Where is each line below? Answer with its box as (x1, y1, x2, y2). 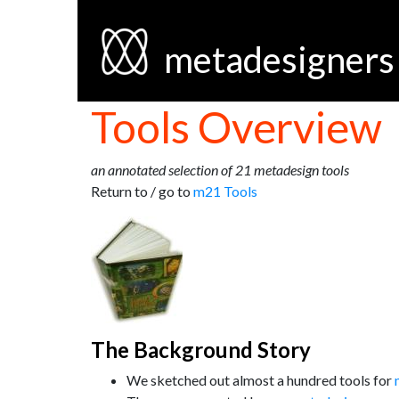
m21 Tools (193, 183, 257, 199)
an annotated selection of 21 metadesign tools (91, 161, 349, 178)
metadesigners (164, 38, 395, 81)
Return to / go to (91, 183, 193, 199)
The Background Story (91, 337, 311, 362)
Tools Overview (91, 102, 382, 152)
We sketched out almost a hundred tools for (126, 371, 395, 388)
